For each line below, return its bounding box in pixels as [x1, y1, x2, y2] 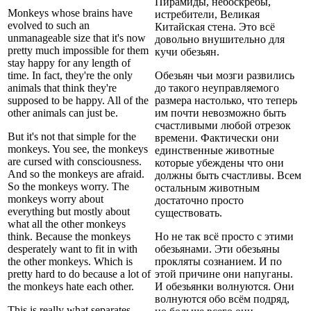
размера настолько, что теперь [155, 94, 297, 106]
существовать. [155, 206, 222, 219]
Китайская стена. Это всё [155, 20, 275, 33]
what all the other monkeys [8, 217, 126, 230]
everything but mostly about [8, 205, 130, 217]
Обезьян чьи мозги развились [155, 69, 294, 81]
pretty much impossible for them [8, 44, 149, 56]
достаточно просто [155, 194, 244, 206]
